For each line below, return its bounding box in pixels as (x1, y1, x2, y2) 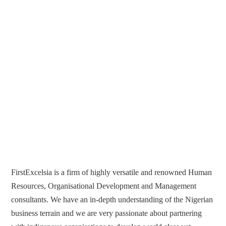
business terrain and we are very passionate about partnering (11, 209, 202, 218)
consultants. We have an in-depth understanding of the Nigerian (11, 195, 213, 204)
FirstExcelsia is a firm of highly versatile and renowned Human (11, 168, 212, 177)
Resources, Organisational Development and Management (11, 182, 197, 191)
